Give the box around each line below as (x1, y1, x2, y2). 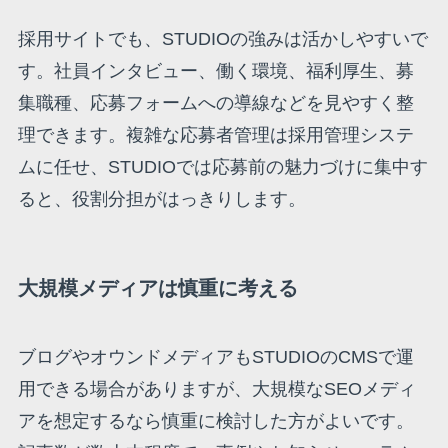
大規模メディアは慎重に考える (17, 276, 298, 299)
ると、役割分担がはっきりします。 (17, 189, 306, 210)
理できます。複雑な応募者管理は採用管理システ (17, 125, 414, 146)
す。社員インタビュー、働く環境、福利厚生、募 (17, 61, 414, 82)
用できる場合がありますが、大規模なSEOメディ (17, 379, 416, 399)
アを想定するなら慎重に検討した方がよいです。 (17, 411, 414, 431)
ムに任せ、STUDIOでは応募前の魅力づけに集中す (17, 157, 428, 178)
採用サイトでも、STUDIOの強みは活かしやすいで (17, 29, 428, 50)
